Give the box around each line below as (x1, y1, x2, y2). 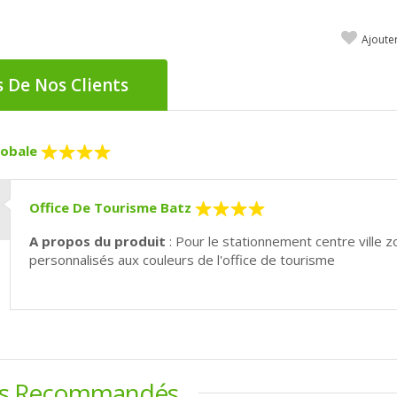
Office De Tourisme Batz (28, 198, 191, 216)
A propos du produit (28, 231, 166, 250)
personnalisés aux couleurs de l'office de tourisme (28, 250, 335, 269)
